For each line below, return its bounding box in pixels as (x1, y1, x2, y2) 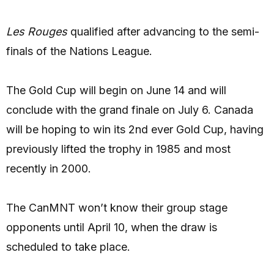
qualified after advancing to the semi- (67, 25, 259, 39)
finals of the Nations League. (6, 45, 152, 58)
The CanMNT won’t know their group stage (6, 201, 228, 215)
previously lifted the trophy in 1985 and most (6, 143, 231, 156)
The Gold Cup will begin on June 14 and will (6, 84, 226, 97)
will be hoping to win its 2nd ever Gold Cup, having (6, 123, 264, 136)
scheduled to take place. (6, 240, 130, 254)
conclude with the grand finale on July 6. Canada (6, 103, 253, 117)
